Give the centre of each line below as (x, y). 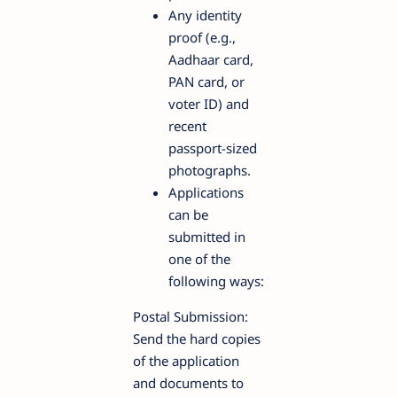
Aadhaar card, (211, 59)
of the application (186, 360)
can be (188, 214)
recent (187, 125)
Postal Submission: (191, 316)
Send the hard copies (197, 338)
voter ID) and (209, 103)
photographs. (210, 170)
